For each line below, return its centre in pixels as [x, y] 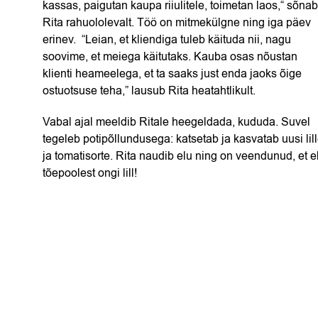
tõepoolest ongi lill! [90, 173]
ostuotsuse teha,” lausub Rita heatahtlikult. [149, 91]
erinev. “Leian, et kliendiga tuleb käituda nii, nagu [167, 40]
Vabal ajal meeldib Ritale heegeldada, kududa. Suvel [176, 122]
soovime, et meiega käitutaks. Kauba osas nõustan [170, 57]
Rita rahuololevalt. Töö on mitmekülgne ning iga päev [177, 23]
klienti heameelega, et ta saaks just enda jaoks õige [172, 74]
